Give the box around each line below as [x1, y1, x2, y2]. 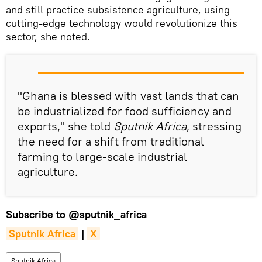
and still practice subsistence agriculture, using [6, 2, 230, 16]
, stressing [187, 118, 242, 133]
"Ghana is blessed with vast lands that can [18, 88, 239, 103]
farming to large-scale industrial [18, 149, 187, 164]
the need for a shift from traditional [18, 133, 204, 149]
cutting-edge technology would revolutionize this [6, 16, 237, 30]
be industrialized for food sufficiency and [18, 103, 232, 118]
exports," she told [18, 118, 113, 133]
